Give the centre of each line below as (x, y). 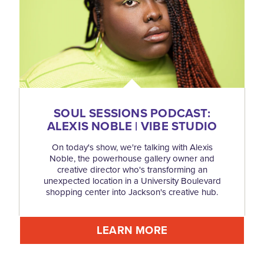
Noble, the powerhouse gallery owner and (132, 159)
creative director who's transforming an (132, 170)
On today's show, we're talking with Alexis (132, 148)
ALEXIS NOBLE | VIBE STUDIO (132, 126)
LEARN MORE (132, 230)
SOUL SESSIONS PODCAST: (132, 113)
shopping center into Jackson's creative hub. (132, 192)
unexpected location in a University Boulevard (132, 181)
